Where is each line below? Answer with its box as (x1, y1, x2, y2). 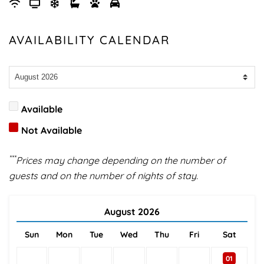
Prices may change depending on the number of (16, 154, 226, 166)
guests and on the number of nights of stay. (9, 169, 198, 181)
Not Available (21, 124, 82, 136)
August (104, 205, 136, 217)
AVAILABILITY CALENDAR (9, 32, 170, 47)
